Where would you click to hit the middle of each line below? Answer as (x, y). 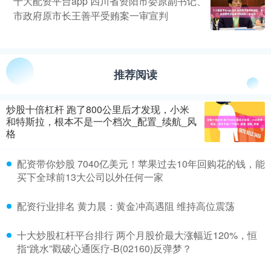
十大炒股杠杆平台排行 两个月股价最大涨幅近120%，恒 (137, 235)
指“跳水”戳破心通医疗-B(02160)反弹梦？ (104, 249)
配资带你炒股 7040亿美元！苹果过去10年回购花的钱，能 (141, 164)
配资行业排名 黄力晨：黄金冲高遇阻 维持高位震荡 (126, 206)
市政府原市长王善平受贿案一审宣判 (91, 16)
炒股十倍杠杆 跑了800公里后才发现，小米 (98, 109)
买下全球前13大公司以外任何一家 (90, 177)
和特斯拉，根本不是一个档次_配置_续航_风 (101, 122)
